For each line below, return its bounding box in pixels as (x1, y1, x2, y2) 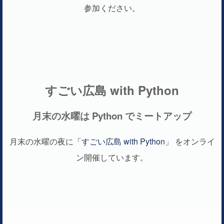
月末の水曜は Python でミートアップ (32, 108, 191, 122)
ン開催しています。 (76, 151, 148, 163)
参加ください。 (84, 2, 140, 14)
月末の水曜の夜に (9, 135, 73, 147)
